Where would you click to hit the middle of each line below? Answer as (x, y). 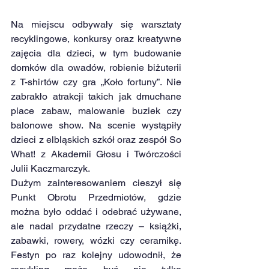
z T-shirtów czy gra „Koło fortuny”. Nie (96, 82)
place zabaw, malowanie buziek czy (96, 110)
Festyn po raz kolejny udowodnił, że (96, 255)
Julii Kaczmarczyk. (50, 168)
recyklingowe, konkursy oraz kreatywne (96, 38)
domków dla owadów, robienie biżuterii (96, 67)
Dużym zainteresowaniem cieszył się (96, 183)
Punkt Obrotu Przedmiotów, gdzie (96, 197)
